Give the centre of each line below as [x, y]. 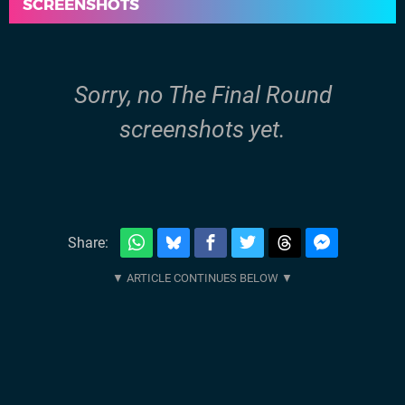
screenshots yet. [202, 129]
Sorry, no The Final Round [202, 95]
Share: [88, 242]
